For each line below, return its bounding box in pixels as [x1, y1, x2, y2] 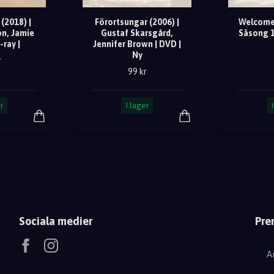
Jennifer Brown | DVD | [93, 39, 181, 49]
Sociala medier [18, 214, 92, 228]
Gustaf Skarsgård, [101, 28, 173, 38]
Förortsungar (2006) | [95, 17, 179, 27]
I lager [125, 100, 149, 110]
